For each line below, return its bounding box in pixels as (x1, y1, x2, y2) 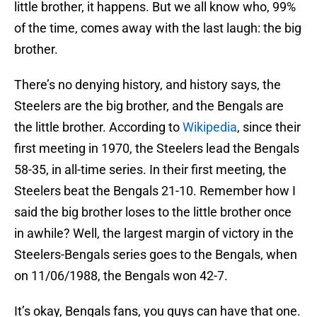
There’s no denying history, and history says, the (14, 77, 281, 93)
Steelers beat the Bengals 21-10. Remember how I (14, 183, 296, 199)
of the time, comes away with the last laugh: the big (14, 21, 301, 36)
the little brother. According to (14, 120, 183, 135)
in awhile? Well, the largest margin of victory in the (14, 226, 294, 241)
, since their (237, 120, 301, 135)
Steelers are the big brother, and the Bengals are (14, 98, 284, 114)
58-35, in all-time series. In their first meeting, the (14, 162, 287, 178)
